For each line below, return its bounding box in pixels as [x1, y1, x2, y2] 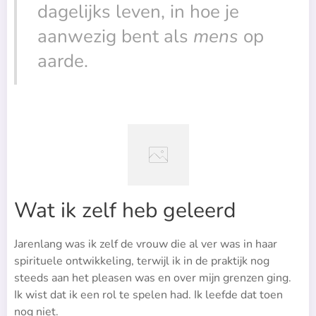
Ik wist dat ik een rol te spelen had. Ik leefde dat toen [14, 287, 283, 303]
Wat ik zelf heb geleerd [14, 196, 236, 226]
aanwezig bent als [37, 24, 193, 49]
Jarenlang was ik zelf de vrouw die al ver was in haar [14, 236, 277, 253]
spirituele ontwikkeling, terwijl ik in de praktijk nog [14, 253, 269, 269]
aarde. [37, 49, 88, 74]
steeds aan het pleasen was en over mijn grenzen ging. [14, 270, 291, 286]
